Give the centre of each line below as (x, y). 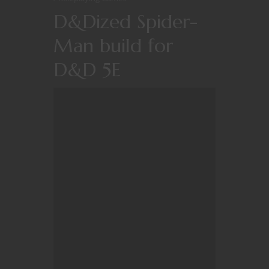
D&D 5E (87, 70)
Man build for (113, 46)
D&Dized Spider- (125, 22)
